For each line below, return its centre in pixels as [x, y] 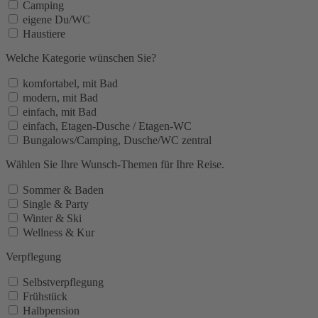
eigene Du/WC [56, 20]
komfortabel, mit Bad [70, 84]
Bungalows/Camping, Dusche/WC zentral [117, 141]
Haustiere [44, 34]
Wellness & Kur [59, 233]
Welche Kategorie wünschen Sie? [81, 58]
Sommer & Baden [63, 190]
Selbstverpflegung [63, 283]
